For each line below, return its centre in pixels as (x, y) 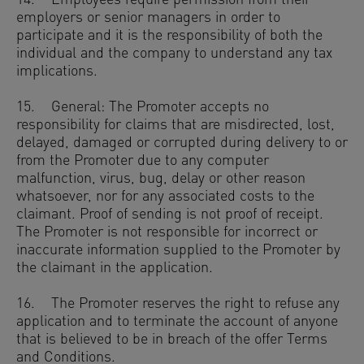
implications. (57, 72)
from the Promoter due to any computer (143, 161)
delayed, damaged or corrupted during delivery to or (182, 143)
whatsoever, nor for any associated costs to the (165, 197)
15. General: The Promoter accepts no (143, 108)
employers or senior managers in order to (148, 18)
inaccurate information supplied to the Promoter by (178, 251)
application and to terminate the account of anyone (177, 322)
